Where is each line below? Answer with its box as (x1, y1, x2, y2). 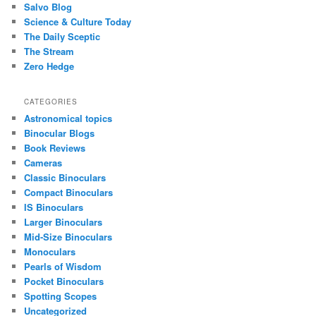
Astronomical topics (24, 111, 113, 125)
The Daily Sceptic (24, 30, 101, 44)
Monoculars (24, 244, 76, 258)
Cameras (24, 155, 63, 169)
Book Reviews (24, 140, 86, 154)
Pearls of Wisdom (24, 259, 102, 273)
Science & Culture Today (24, 15, 132, 29)
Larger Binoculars (24, 214, 103, 229)
